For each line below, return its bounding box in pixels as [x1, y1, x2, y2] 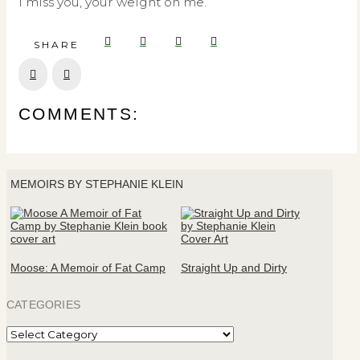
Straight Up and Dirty [181, 261, 287, 275]
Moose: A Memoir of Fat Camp [10, 261, 166, 275]
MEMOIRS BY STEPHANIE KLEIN [10, 178, 183, 191]
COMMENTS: [18, 104, 140, 123]
